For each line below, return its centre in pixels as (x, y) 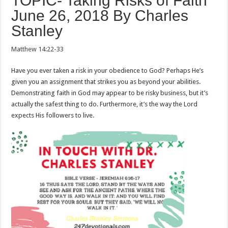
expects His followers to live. (53, 116)
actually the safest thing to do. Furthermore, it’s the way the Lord (105, 104)
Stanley (37, 31)
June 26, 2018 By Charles (100, 16)
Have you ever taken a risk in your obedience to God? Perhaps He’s (108, 71)
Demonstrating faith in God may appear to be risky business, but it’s (110, 93)
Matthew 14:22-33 (38, 49)
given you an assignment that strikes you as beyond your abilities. (106, 82)
